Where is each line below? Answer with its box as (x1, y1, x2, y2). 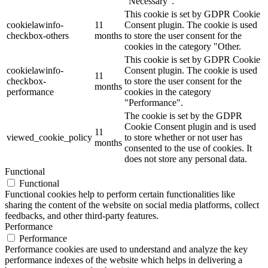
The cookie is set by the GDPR (124, 111, 242, 121)
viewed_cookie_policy (7, 132, 92, 143)
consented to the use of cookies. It (124, 143, 252, 154)
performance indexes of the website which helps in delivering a (5, 255, 242, 266)
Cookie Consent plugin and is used (124, 121, 256, 132)
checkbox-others (7, 31, 69, 41)
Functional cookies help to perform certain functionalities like (5, 189, 235, 200)
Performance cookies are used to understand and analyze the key (5, 244, 248, 255)
